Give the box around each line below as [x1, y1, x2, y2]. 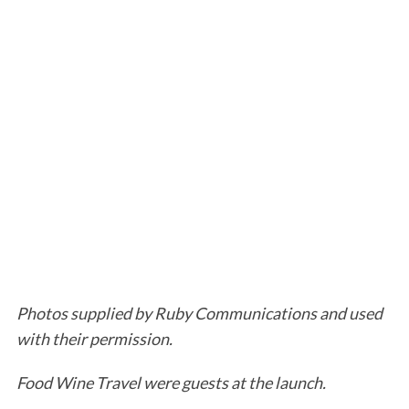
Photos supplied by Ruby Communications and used [16, 303, 383, 324]
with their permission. [16, 329, 173, 350]
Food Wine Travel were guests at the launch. [16, 372, 326, 393]
